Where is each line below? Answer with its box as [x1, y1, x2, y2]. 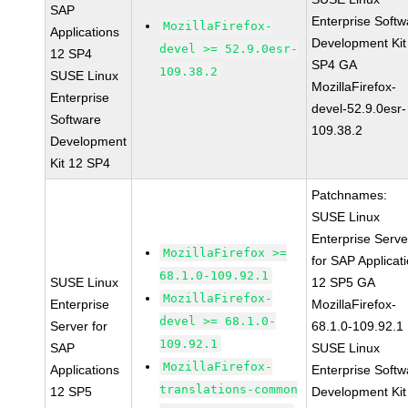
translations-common [159, 382, 299, 396]
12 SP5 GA [311, 275, 376, 290]
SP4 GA [311, 57, 358, 72]
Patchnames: [311, 188, 388, 202]
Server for [50, 319, 108, 333]
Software [50, 112, 102, 127]
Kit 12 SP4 [50, 156, 111, 170]
